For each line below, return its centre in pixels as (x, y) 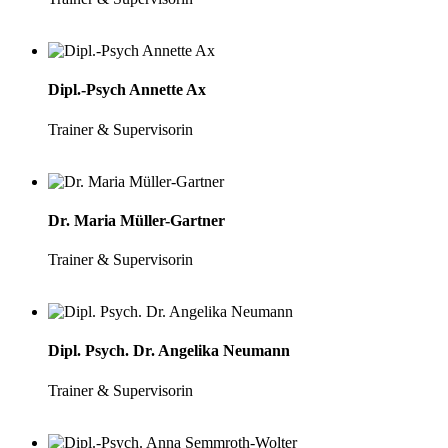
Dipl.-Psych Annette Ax (127, 90)
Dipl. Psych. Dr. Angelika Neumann (169, 351)
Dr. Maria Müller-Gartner (136, 220)
